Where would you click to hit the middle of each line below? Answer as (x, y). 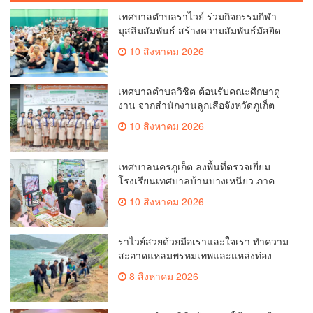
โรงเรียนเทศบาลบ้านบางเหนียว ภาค (197, 180)
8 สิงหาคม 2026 (163, 276)
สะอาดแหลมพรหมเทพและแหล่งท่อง (195, 255)
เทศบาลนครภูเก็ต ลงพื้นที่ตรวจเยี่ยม (195, 166)
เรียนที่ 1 (137, 194)
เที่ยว (129, 269)
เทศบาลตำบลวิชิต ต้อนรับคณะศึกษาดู (199, 91)
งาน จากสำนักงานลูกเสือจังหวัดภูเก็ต (197, 105)
